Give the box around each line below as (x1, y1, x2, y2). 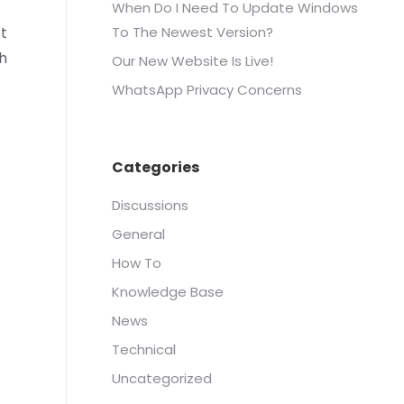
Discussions (112, 196, 188, 215)
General (112, 225, 165, 243)
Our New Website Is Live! (112, 51, 273, 70)
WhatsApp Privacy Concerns (112, 80, 302, 99)
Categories (112, 157, 199, 178)
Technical (112, 340, 176, 359)
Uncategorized (112, 369, 212, 388)
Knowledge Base (112, 282, 224, 301)
